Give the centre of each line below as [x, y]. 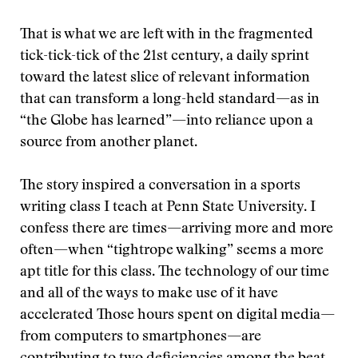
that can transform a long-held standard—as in [170, 100]
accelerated [58, 316]
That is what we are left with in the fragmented [167, 35]
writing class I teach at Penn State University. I [168, 208]
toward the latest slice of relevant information [165, 78]
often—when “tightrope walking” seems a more [172, 251]
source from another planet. [109, 143]
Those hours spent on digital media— [216, 316]
